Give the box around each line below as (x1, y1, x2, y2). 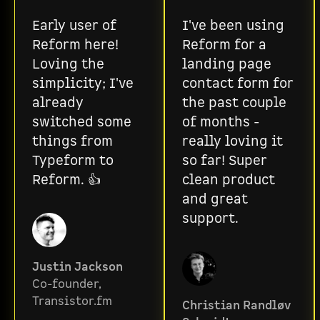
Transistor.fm (32, 294, 112, 309)
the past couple (182, 94, 286, 112)
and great (182, 191, 248, 209)
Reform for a (182, 36, 266, 54)
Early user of (32, 17, 116, 35)
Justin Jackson (32, 259, 123, 275)
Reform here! (32, 36, 119, 54)
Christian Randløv (182, 298, 291, 314)
